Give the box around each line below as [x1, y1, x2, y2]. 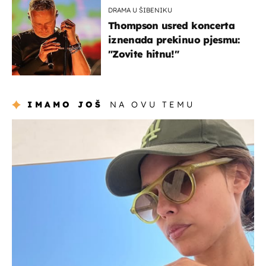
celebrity [12, 119, 51, 132]
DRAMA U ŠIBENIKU [108, 6, 172, 15]
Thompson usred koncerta [108, 20, 235, 32]
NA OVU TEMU [109, 99, 195, 110]
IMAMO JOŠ [27, 99, 103, 110]
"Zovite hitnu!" [108, 48, 179, 61]
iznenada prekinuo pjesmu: [108, 34, 240, 46]
